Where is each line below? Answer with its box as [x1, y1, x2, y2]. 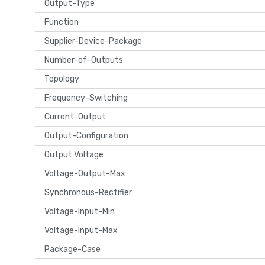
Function [44, 17, 82, 27]
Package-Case [44, 244, 104, 254]
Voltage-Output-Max [44, 168, 129, 179]
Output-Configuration [44, 130, 132, 141]
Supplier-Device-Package [44, 35, 146, 46]
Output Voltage [44, 149, 107, 160]
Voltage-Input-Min [44, 206, 118, 216]
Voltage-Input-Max [44, 225, 121, 235]
